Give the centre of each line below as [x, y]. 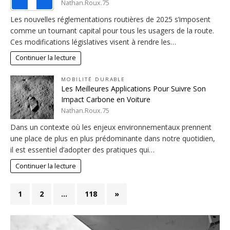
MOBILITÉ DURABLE [93, 79]
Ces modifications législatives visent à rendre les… [93, 42]
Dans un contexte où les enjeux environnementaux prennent [111, 127]
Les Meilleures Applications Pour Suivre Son [133, 88]
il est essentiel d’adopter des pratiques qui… [82, 150]
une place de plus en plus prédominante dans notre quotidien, [113, 139]
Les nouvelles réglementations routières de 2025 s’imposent [110, 19]
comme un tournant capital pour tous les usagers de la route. [112, 30]
